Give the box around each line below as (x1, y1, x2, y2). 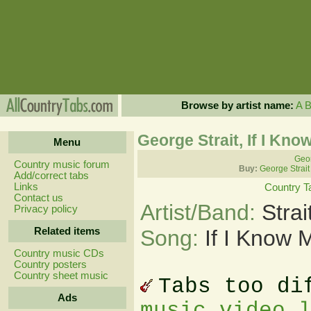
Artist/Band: (140, 200, 262, 225)
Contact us (13, 192, 63, 203)
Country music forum (13, 159, 110, 170)
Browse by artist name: (180, 100, 294, 111)
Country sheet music (13, 270, 108, 281)
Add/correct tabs (13, 170, 89, 181)
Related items (34, 226, 100, 237)
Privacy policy (13, 203, 78, 215)
